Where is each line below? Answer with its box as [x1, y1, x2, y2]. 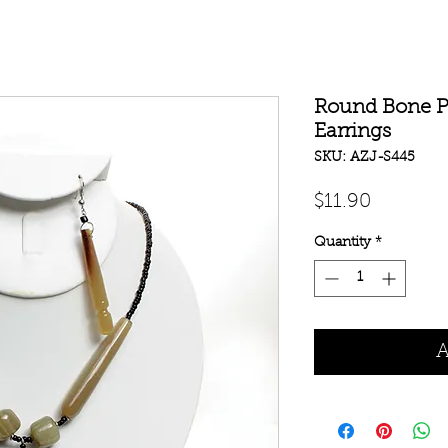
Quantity [314, 235, 371, 250]
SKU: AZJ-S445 [314, 150, 415, 165]
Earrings [314, 121, 391, 142]
